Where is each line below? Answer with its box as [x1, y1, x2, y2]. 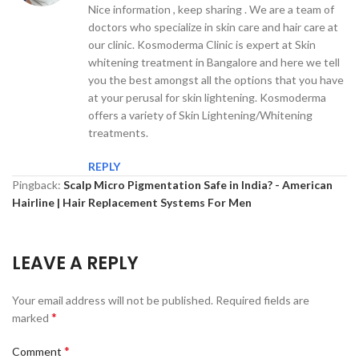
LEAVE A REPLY [12, 250, 139, 276]
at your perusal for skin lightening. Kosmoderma [88, 90, 326, 104]
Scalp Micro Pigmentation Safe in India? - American [63, 177, 333, 192]
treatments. [88, 125, 148, 139]
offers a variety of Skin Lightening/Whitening [88, 107, 313, 122]
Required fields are [216, 292, 309, 307]
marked [12, 310, 51, 325]
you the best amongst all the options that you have [88, 72, 344, 87]
